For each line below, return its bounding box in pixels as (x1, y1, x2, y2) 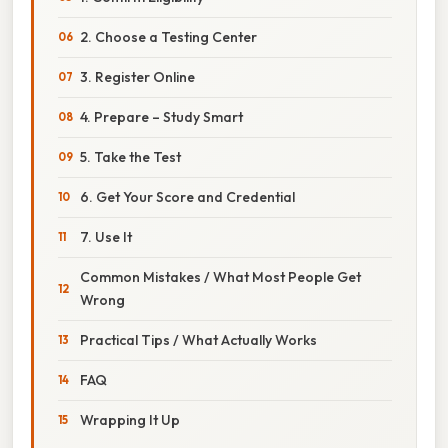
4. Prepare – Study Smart (80, 107, 243, 126)
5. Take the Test (80, 147, 181, 166)
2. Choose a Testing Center (80, 27, 257, 46)
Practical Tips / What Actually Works (80, 330, 317, 349)
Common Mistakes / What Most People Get (80, 267, 361, 286)
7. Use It (80, 227, 132, 246)
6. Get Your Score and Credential (80, 187, 295, 206)
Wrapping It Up (80, 410, 180, 429)
